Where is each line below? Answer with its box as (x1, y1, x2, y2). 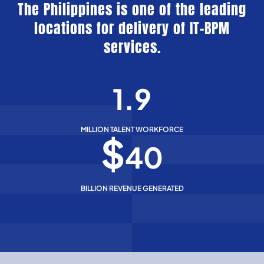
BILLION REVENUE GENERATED (80, 184, 184, 193)
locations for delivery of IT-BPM (34, 18, 230, 39)
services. (103, 37, 161, 58)
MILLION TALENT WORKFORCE (81, 125, 183, 134)
